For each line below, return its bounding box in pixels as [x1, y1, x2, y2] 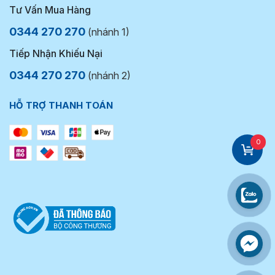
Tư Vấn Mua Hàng [9, 4, 91, 16]
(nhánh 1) [85, 26, 130, 38]
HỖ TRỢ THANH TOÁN [9, 99, 113, 111]
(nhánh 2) [85, 69, 131, 82]
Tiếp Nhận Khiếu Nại [9, 47, 103, 60]
